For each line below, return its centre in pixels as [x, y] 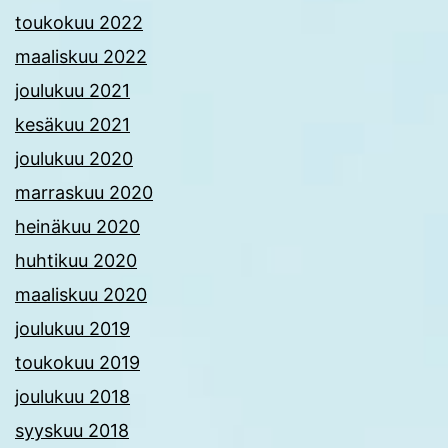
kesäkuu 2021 [72, 125]
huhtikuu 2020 [76, 261]
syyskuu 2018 [72, 431]
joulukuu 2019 [72, 329]
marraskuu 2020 [84, 193]
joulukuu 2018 [72, 397]
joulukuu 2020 [74, 159]
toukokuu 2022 [79, 23]
